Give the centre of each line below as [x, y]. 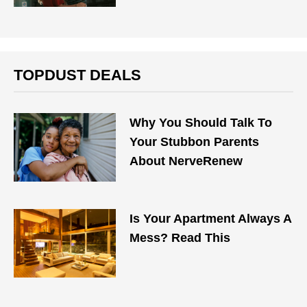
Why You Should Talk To [201, 123]
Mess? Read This [180, 238]
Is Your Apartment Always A [211, 219]
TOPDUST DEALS [77, 75]
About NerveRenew [186, 161]
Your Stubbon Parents [195, 142]
